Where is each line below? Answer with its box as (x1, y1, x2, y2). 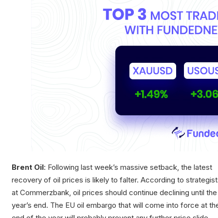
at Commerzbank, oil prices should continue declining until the (12, 188, 217, 198)
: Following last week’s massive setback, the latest (44, 163, 212, 172)
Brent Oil (12, 163, 44, 172)
